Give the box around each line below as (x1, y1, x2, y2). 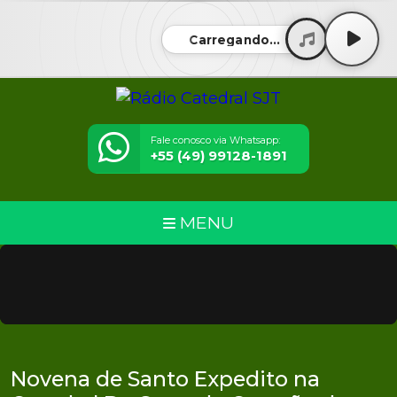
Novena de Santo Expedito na (11, 365, 320, 392)
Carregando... (189, 32, 281, 47)
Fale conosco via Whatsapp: (151, 134, 280, 146)
